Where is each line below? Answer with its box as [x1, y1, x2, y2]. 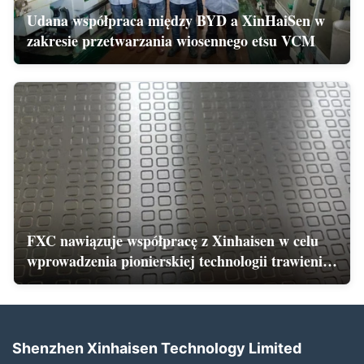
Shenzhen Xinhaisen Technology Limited [12, 339, 301, 357]
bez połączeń [27, 270, 106, 292]
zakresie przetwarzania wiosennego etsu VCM [27, 30, 315, 52]
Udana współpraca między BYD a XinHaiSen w [27, 10, 325, 32]
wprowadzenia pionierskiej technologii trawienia [27, 249, 330, 271]
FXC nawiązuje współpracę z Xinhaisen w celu [27, 229, 318, 251]
